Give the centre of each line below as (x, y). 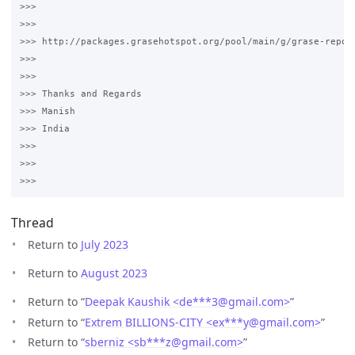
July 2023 (105, 245)
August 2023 (114, 273)
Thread (32, 223)
